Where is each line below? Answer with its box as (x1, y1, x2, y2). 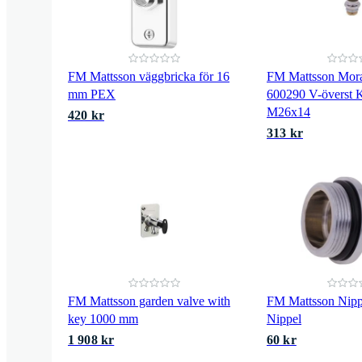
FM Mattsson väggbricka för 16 (68, 69, 229, 83)
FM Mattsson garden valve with (68, 293, 230, 308)
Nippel (267, 311, 301, 326)
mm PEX (68, 86, 116, 101)
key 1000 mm (68, 311, 138, 326)
